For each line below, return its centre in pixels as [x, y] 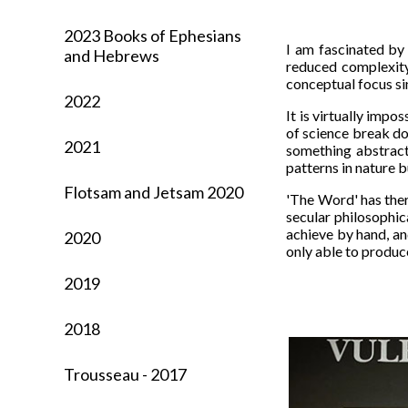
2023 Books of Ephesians [153, 35]
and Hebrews [112, 55]
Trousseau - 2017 [126, 374]
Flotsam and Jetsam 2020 [154, 192]
